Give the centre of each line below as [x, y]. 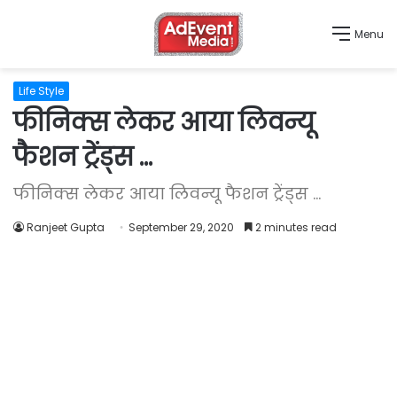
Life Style [41, 90]
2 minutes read [295, 227]
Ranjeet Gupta [66, 227]
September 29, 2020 [181, 227]
